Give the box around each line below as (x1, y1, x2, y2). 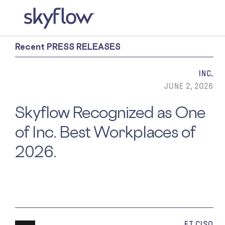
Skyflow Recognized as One (15, 102, 205, 122)
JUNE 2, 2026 (163, 81, 213, 91)
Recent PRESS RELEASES (15, 41, 121, 52)
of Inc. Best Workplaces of (15, 122, 195, 142)
